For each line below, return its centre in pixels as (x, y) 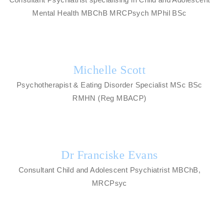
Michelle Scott (109, 70)
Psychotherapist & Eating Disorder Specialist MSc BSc (109, 85)
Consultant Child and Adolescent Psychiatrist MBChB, (109, 170)
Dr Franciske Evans (109, 155)
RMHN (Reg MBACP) (109, 98)
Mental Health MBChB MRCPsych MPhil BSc (109, 13)
